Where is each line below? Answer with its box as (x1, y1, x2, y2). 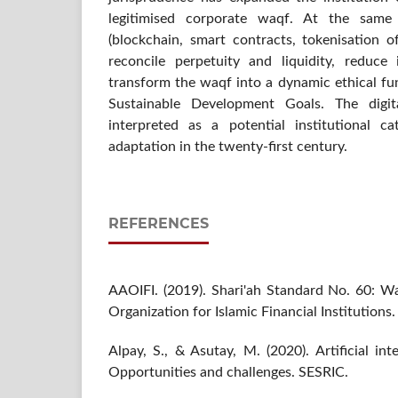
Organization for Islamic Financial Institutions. (108, 304, 395, 319)
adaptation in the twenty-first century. (108, 139, 347, 154)
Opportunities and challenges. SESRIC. (108, 364, 348, 379)
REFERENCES (108, 214, 209, 232)
